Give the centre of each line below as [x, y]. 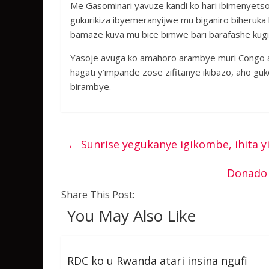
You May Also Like [131, 216]
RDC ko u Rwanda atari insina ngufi [157, 261]
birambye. [91, 86]
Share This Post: [98, 195]
